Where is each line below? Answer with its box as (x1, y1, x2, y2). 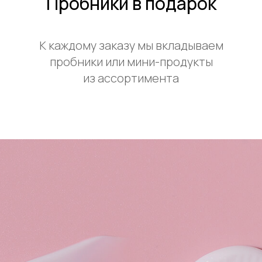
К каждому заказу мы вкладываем (39, 37, 223, 53)
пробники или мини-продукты (49, 53, 213, 70)
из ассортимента (83, 70, 179, 86)
